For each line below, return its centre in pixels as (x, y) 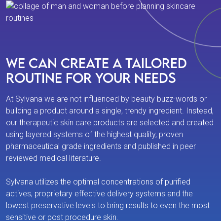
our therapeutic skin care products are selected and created (110, 123)
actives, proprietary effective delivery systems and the (99, 194)
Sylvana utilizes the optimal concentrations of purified (98, 182)
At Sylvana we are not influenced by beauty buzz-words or (106, 99)
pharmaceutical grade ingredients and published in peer (101, 147)
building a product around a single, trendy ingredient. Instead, (110, 111)
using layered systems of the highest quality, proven (94, 135)
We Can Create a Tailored (96, 63)
